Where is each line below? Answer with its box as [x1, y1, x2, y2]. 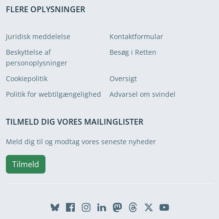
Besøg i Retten [109, 47, 156, 57]
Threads [127, 202, 167, 218]
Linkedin [96, 202, 139, 218]
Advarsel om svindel [109, 89, 175, 99]
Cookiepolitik [6, 73, 47, 83]
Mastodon [111, 202, 162, 218]
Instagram [80, 202, 131, 218]
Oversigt [109, 73, 137, 83]
